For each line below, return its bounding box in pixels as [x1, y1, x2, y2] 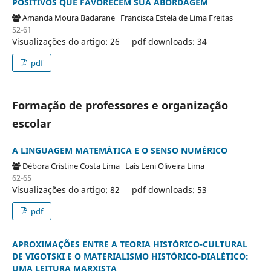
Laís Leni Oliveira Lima [125, 160, 208, 171]
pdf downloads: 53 [131, 183, 207, 195]
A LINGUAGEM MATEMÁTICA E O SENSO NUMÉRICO [11, 144, 227, 156]
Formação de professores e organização [11, 97, 228, 113]
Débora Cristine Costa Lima [22, 160, 125, 171]
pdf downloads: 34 [131, 35, 207, 47]
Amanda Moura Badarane [22, 11, 120, 23]
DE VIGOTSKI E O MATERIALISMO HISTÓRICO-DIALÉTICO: [11, 250, 249, 262]
